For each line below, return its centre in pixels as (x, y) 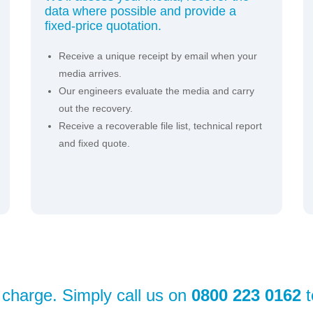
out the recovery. (96, 109)
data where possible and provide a (140, 12)
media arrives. (90, 74)
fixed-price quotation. (103, 26)
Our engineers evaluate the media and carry (156, 91)
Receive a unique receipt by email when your (158, 56)
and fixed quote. (94, 144)
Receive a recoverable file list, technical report (160, 126)
